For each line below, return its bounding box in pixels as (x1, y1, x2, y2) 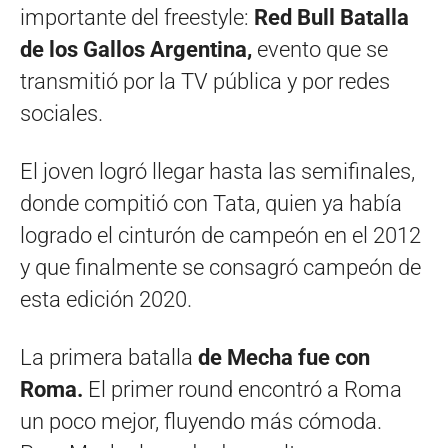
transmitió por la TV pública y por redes (20, 68, 390, 94)
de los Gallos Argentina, (20, 36, 257, 62)
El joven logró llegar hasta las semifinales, (20, 158, 415, 184)
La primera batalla (20, 344, 193, 370)
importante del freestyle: (20, 4, 254, 30)
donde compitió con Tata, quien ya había (20, 190, 402, 216)
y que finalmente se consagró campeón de (20, 254, 421, 280)
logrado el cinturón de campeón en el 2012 (20, 222, 421, 248)
